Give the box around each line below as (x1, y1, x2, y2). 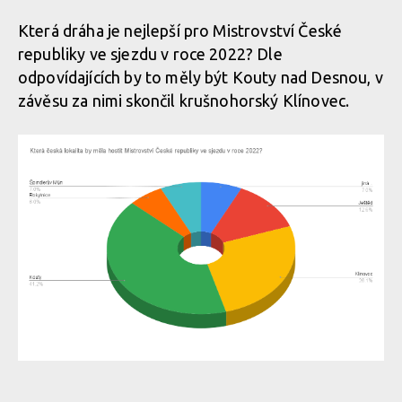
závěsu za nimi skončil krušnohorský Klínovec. (18, 92, 350, 109)
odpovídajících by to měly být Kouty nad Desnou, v (18, 68, 383, 86)
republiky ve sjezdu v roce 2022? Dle (18, 45, 283, 63)
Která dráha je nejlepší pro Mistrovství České (18, 22, 343, 39)
